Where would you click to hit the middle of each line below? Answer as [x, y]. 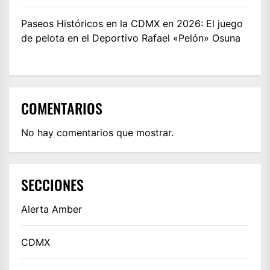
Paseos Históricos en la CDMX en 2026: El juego [132, 23]
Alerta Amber [52, 209]
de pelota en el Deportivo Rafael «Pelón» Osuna [131, 38]
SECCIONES [52, 184]
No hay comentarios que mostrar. [97, 132]
